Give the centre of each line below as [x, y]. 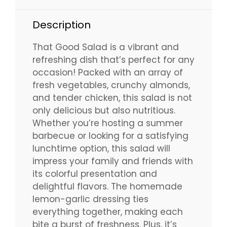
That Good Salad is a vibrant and [106, 47]
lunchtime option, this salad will [101, 148]
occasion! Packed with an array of [108, 72]
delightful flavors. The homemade [107, 186]
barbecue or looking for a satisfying [110, 136]
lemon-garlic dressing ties [90, 199]
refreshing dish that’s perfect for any [113, 60]
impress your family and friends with [113, 161]
